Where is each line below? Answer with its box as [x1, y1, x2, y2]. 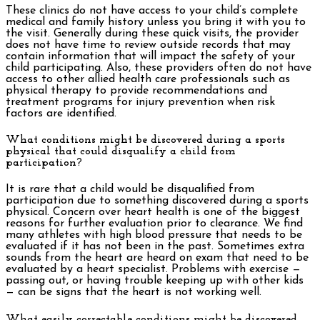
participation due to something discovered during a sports [6, 195, 309, 207]
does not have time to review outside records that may [6, 39, 291, 51]
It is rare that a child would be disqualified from [6, 184, 254, 196]
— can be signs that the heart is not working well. [6, 286, 261, 299]
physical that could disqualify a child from [6, 145, 236, 157]
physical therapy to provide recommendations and [6, 84, 267, 96]
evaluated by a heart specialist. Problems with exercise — [6, 264, 301, 276]
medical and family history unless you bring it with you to [6, 16, 306, 28]
